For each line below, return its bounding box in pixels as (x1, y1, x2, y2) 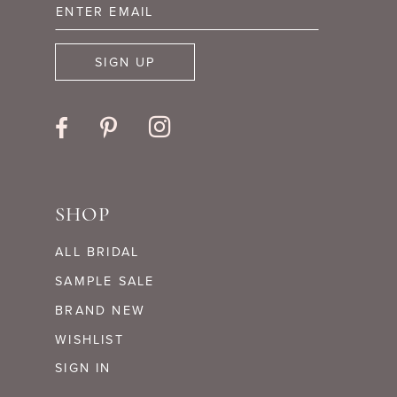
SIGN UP (95, 53, 156, 72)
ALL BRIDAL (55, 242, 140, 261)
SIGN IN (55, 359, 112, 378)
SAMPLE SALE (55, 271, 155, 290)
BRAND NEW (55, 300, 146, 319)
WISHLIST (55, 330, 124, 348)
